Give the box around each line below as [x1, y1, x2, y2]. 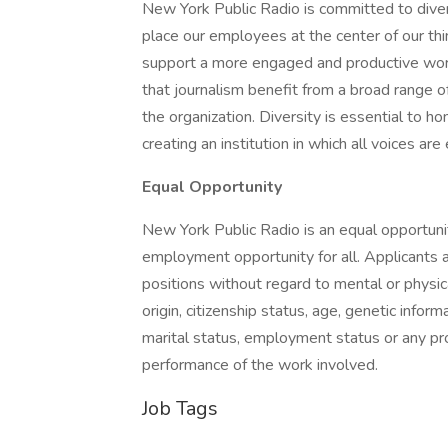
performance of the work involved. [142, 354, 382, 376]
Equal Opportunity [142, 176, 282, 198]
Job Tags [142, 395, 218, 422]
